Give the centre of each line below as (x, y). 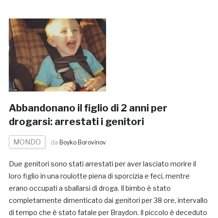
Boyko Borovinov (82, 143)
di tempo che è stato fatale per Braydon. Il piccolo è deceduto (108, 213)
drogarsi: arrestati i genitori (76, 122)
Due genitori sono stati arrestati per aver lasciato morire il (102, 164)
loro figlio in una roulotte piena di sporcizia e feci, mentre (99, 176)
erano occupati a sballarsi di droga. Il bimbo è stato (90, 188)
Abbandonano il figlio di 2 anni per (88, 108)
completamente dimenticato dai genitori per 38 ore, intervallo (108, 200)
